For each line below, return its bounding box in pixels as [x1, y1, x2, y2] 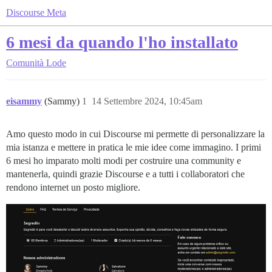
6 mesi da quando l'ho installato [6, 33, 238, 52]
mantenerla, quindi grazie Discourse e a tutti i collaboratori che [6, 169, 245, 179]
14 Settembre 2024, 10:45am [92, 96, 202, 106]
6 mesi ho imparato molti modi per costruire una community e [6, 155, 241, 166]
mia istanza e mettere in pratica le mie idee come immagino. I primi [6, 142, 261, 152]
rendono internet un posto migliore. [6, 182, 140, 192]
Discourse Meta [6, 7, 66, 18]
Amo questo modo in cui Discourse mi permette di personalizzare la [6, 129, 265, 139]
